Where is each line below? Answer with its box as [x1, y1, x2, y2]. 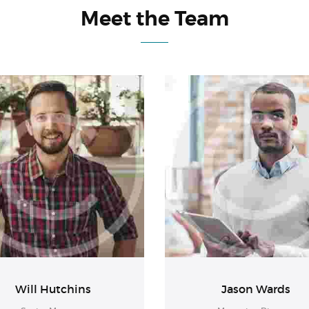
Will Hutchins [15, 282, 92, 297]
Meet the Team [80, 6, 229, 32]
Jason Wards [221, 282, 290, 297]
